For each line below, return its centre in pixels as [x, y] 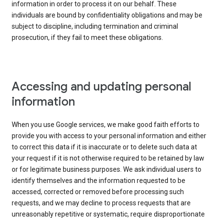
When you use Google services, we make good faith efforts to [106, 125]
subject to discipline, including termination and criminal [95, 27]
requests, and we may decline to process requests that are [101, 203]
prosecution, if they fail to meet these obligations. [87, 38]
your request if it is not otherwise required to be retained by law [108, 158]
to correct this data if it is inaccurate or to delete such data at [104, 147]
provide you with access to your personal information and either [109, 136]
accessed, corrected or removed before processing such [98, 192]
